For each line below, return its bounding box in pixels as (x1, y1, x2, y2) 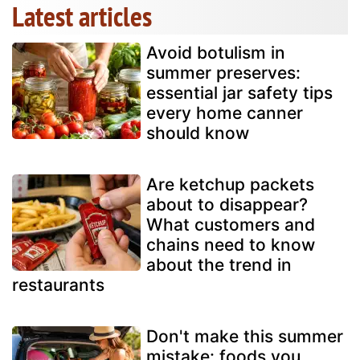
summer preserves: (146, 63, 301, 84)
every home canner (146, 103, 303, 124)
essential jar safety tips (146, 83, 333, 104)
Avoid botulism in (146, 43, 285, 63)
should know (146, 123, 249, 144)
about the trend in (146, 255, 292, 276)
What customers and (146, 215, 315, 235)
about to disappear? (146, 194, 308, 215)
